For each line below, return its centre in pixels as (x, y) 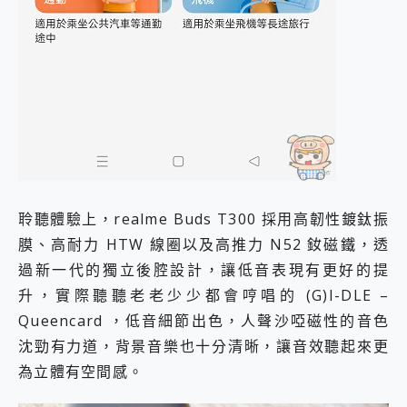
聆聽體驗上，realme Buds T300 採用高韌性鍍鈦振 (203, 219)
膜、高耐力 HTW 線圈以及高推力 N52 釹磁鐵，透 (203, 245)
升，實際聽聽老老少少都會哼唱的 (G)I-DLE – (203, 296)
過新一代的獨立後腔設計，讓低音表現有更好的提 (203, 270)
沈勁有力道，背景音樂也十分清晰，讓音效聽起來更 (203, 347)
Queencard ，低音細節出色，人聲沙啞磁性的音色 (203, 321)
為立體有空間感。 (81, 372)
